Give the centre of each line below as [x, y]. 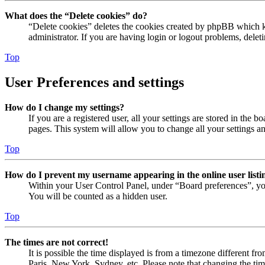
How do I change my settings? [64, 107]
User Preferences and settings [94, 82]
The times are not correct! [56, 242]
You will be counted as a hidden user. [98, 196]
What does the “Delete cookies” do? [76, 16]
